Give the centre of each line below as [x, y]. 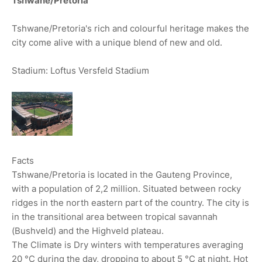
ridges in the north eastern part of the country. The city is [130, 203]
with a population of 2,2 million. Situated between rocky [126, 189]
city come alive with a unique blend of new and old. [117, 43]
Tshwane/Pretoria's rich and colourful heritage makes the [130, 29]
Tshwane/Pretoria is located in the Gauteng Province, [122, 175]
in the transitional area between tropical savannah [115, 217]
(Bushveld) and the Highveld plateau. [88, 231]
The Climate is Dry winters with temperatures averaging [127, 245]
